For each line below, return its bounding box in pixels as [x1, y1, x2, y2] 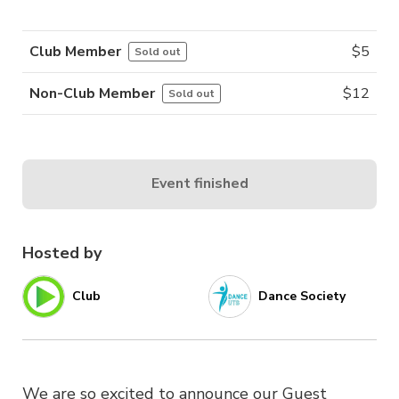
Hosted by [22, 241, 102, 264]
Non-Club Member [29, 83, 155, 103]
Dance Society [258, 288, 346, 305]
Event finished [151, 174, 248, 194]
